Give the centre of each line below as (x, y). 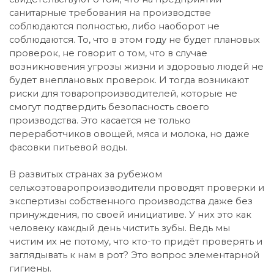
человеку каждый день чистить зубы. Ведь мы (120, 228)
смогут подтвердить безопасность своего (109, 107)
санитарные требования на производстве (110, 13)
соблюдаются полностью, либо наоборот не (114, 27)
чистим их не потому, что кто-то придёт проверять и (136, 242)
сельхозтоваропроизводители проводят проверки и (137, 188)
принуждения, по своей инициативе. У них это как (130, 215)
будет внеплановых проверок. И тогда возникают (129, 80)
